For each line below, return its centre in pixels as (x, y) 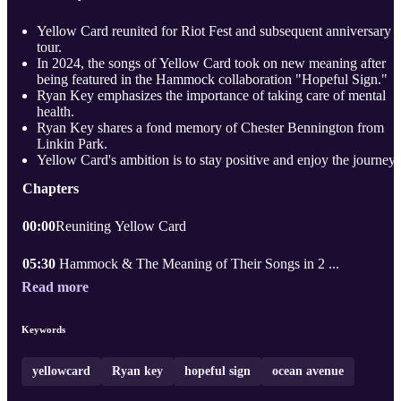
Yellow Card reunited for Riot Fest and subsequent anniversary (214, 31)
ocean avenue (308, 371)
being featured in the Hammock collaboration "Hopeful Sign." (212, 80)
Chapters (51, 189)
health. (55, 112)
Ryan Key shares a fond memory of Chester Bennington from (210, 128)
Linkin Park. (72, 144)
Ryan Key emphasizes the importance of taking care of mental (211, 96)
